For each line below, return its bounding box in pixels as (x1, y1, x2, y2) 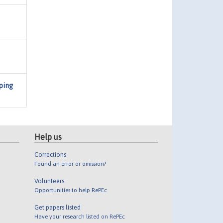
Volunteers (34, 177, 64, 185)
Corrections (34, 151, 66, 159)
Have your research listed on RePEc (34, 213, 125, 220)
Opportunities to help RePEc (34, 187, 107, 194)
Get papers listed (34, 204, 81, 212)
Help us (34, 132, 62, 142)
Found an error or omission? (34, 160, 106, 167)
